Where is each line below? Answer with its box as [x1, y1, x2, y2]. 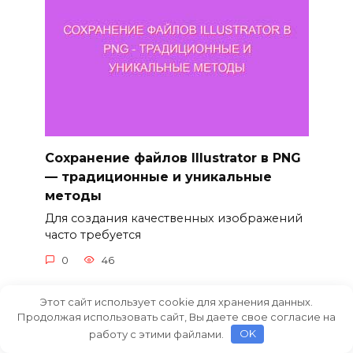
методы [44, 188, 102, 203]
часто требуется [44, 227, 141, 242]
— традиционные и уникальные [44, 169, 272, 184]
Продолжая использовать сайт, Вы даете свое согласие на [17, 310, 336, 323]
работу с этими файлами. [88, 327, 226, 340]
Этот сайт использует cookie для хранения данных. [40, 295, 313, 308]
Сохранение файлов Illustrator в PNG [44, 150, 301, 165]
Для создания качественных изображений [44, 210, 303, 225]
